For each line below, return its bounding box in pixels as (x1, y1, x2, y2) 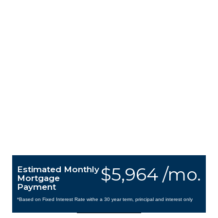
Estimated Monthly (17, 164, 99, 174)
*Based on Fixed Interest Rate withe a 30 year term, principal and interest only (17, 197, 193, 202)
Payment (17, 182, 56, 192)
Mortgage (17, 173, 60, 183)
